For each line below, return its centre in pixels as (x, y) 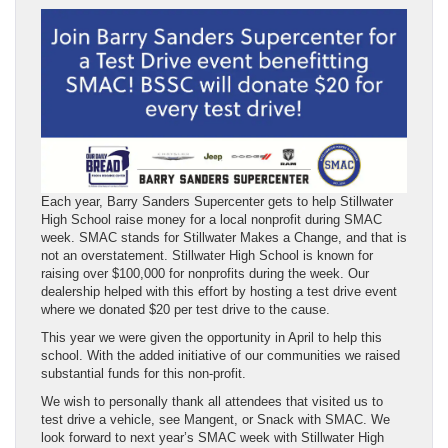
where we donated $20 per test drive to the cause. (189, 309)
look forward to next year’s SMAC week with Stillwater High (212, 437)
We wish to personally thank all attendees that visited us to (212, 401)
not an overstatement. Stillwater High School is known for (207, 255)
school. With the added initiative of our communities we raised (220, 355)
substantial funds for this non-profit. (147, 373)
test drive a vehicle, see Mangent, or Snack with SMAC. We (215, 419)
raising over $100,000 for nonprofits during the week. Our (205, 273)
